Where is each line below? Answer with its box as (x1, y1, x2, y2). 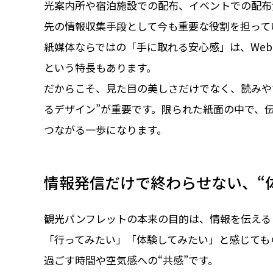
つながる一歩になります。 (44, 121, 167, 137)
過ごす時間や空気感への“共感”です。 (44, 252, 218, 268)
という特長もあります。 (44, 59, 157, 75)
